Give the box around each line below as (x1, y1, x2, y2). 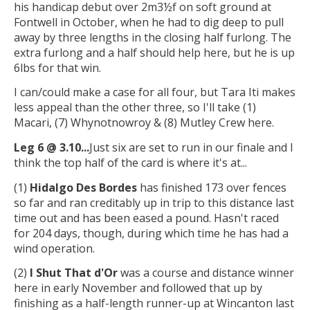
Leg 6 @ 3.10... (14, 140, 89, 156)
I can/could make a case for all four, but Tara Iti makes (14, 84, 295, 100)
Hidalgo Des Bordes (30, 179, 137, 195)
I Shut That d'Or (30, 265, 118, 281)
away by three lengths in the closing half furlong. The (14, 29, 291, 45)
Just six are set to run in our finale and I (89, 140, 293, 156)
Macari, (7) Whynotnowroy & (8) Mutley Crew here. (14, 115, 274, 131)
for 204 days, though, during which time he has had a (14, 225, 289, 241)
